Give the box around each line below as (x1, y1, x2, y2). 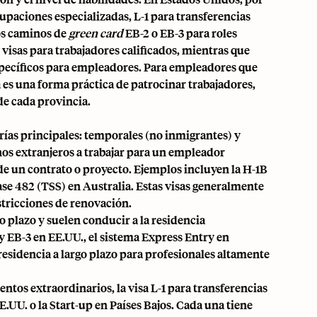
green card (69, 25, 123, 40)
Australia (83, 178, 131, 193)
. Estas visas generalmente (131, 178, 264, 193)
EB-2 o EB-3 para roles (123, 25, 237, 40)
